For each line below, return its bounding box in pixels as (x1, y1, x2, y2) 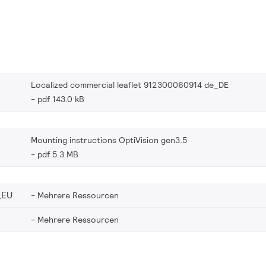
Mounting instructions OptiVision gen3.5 (31, 134, 188, 145)
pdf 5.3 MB (37, 148, 78, 160)
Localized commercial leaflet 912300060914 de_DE (31, 79, 229, 90)
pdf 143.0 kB (37, 93, 84, 104)
